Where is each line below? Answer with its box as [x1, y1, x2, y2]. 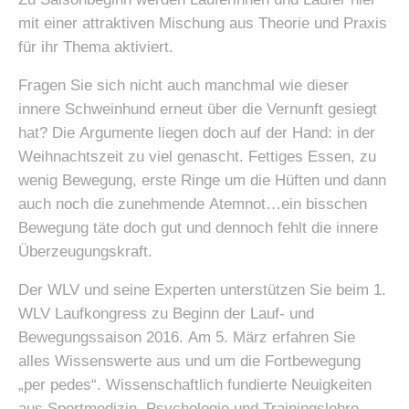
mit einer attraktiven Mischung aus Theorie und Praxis [18, 15, 387, 32]
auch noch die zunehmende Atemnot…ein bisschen [18, 195, 367, 213]
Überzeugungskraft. [18, 243, 152, 260]
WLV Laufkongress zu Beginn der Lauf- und [18, 305, 314, 322]
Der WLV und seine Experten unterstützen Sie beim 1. [18, 281, 386, 299]
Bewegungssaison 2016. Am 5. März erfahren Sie [18, 329, 355, 346]
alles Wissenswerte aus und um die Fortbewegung [18, 352, 361, 370]
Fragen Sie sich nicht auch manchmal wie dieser [18, 77, 349, 94]
